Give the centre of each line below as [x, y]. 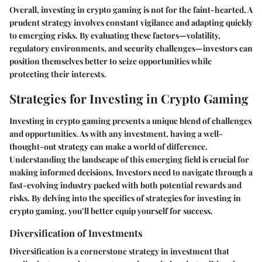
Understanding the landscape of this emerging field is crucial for [129, 159]
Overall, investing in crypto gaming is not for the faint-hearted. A [131, 10]
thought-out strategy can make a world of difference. [108, 146]
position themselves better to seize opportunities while [111, 61]
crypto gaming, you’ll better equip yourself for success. [111, 211]
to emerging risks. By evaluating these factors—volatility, [115, 36]
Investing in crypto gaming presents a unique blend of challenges [130, 120]
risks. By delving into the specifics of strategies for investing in [125, 198]
